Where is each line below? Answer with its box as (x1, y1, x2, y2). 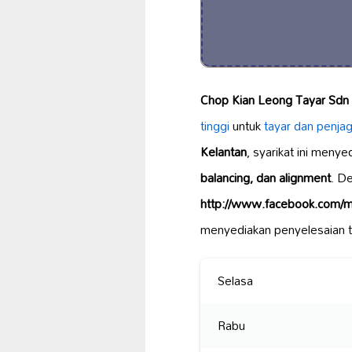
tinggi (200, 113, 229, 139)
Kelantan (200, 139, 247, 165)
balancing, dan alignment (200, 165, 331, 191)
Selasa (218, 268, 254, 294)
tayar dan (264, 113, 313, 139)
